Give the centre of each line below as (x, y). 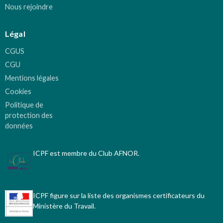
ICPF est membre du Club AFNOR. (86, 153)
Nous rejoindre (29, 7)
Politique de (24, 105)
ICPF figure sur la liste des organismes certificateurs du (119, 196)
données (19, 126)
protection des (29, 115)
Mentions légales (32, 78)
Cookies (18, 92)
